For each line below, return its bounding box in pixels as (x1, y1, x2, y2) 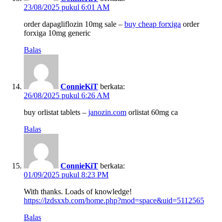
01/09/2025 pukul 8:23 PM (24, 170, 109, 179)
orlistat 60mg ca (126, 108, 178, 117)
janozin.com (88, 108, 126, 117)
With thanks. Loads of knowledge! (24, 187, 132, 196)
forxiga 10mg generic (24, 29, 91, 38)
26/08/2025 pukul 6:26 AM (24, 91, 110, 100)
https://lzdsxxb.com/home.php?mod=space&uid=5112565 (24, 196, 204, 205)
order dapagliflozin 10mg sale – (24, 20, 124, 29)
